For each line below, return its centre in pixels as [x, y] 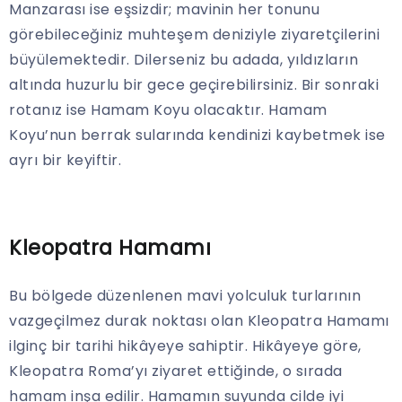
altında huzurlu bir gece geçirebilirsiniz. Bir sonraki [194, 85]
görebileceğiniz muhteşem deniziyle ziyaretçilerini [194, 35]
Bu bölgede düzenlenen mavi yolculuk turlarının [185, 296]
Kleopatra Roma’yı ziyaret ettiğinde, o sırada [176, 371]
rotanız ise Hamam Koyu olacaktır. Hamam [168, 110]
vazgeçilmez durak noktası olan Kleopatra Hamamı [199, 321]
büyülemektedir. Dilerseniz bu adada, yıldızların [184, 60]
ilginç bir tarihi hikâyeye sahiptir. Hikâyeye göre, [185, 346]
